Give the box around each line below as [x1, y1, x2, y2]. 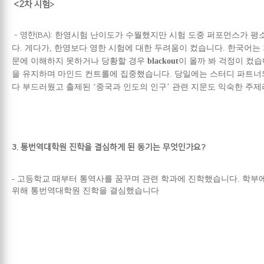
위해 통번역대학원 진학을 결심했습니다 [12, 186, 159, 195]
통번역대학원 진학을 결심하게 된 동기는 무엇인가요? [21, 142, 206, 152]
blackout [147, 56, 179, 65]
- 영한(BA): [12, 30, 55, 40]
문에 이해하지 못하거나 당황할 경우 [12, 56, 147, 65]
